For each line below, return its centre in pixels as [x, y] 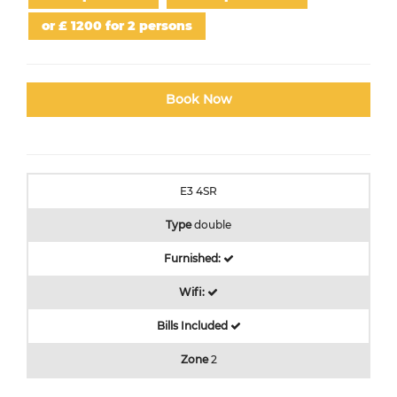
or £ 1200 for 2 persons [117, 26]
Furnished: [192, 258]
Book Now [198, 99]
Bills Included [192, 326]
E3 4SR [198, 191]
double [213, 225]
